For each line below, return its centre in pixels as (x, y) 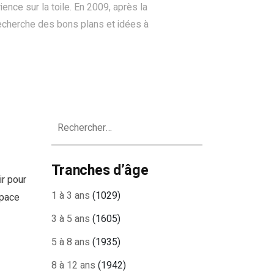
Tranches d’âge (100, 171)
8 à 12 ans (73, 265)
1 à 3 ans (70, 196)
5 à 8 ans (70, 242)
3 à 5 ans (70, 219)
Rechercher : (77, 118)
